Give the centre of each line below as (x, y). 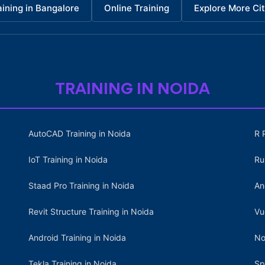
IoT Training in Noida (68, 159)
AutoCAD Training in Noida (80, 133)
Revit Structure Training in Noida (91, 211)
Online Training (136, 8)
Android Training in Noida (77, 237)
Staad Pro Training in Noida (81, 185)
